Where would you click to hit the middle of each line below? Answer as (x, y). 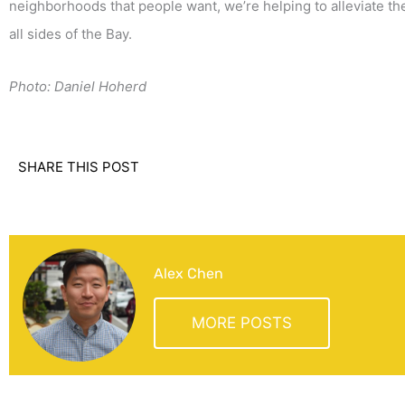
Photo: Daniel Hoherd (78, 86)
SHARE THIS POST (79, 166)
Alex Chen (188, 274)
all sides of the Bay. (71, 34)
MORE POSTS (242, 323)
